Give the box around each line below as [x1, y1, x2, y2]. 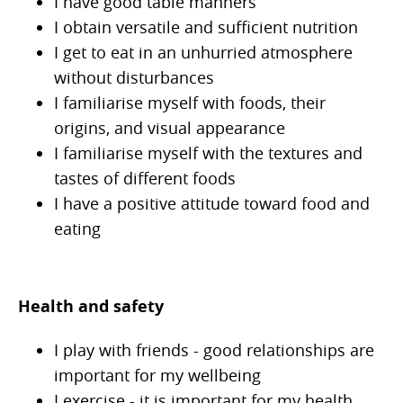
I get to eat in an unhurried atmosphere [54, 41, 353, 64]
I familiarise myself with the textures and [54, 142, 363, 165]
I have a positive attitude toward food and [54, 193, 370, 215]
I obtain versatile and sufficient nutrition [54, 16, 358, 39]
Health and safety [18, 295, 164, 318]
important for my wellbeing [54, 364, 261, 387]
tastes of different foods [54, 167, 236, 190]
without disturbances [54, 67, 214, 89]
